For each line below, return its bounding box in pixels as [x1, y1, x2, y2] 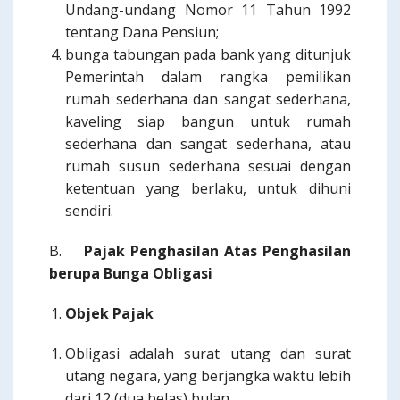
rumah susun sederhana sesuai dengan [65, 156, 351, 176]
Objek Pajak [65, 304, 154, 323]
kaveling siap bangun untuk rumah [65, 112, 351, 131]
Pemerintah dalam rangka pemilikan [65, 67, 351, 87]
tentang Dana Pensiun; [65, 22, 219, 42]
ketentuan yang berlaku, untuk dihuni [65, 179, 351, 198]
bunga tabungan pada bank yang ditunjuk [65, 45, 351, 64]
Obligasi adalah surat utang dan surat [65, 344, 351, 363]
